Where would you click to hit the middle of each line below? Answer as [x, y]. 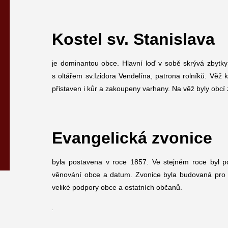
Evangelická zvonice [132, 138]
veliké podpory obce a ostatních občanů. [117, 187]
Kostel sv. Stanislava [134, 39]
